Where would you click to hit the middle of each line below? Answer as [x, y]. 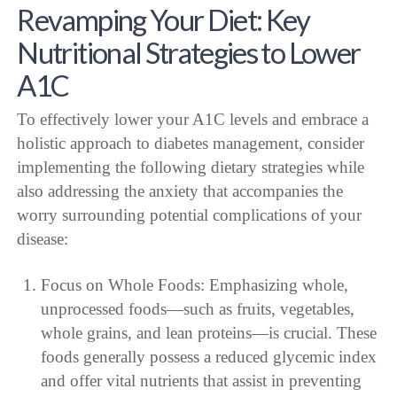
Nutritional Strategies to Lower [189, 52]
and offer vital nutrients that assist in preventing [201, 381]
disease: [43, 239]
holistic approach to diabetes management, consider [191, 144]
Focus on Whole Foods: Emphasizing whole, [194, 285]
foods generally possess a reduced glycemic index [208, 357]
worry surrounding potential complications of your [190, 215]
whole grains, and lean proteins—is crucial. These [208, 333]
